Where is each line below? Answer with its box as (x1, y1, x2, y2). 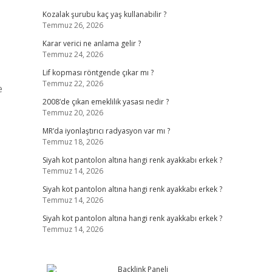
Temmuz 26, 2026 (42, 20, 103, 30)
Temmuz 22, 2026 (42, 78, 103, 89)
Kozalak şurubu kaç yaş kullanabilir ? (42, 9, 166, 19)
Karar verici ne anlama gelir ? (42, 38, 141, 49)
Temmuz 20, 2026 (42, 107, 103, 118)
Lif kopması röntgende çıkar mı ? (42, 67, 154, 78)
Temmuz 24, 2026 (42, 49, 103, 59)
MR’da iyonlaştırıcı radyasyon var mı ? (42, 126, 170, 136)
